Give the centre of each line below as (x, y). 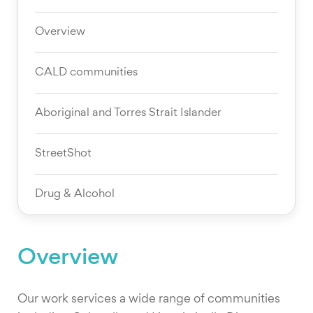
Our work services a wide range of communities (150, 299)
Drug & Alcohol (75, 194)
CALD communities (86, 73)
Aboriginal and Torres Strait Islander (128, 113)
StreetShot (63, 154)
